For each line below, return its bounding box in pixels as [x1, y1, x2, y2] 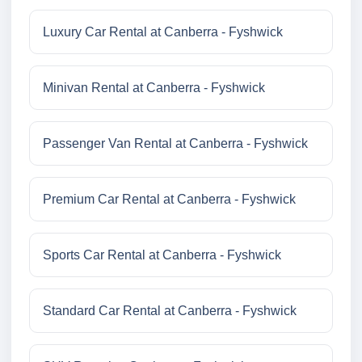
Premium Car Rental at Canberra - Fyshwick [43, 192, 296, 207]
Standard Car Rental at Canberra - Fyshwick [43, 304, 297, 318]
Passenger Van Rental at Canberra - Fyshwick [43, 137, 308, 151]
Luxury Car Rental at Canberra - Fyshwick [43, 25, 283, 40]
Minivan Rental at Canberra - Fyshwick [43, 81, 265, 95]
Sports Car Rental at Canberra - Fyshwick [43, 248, 281, 263]
